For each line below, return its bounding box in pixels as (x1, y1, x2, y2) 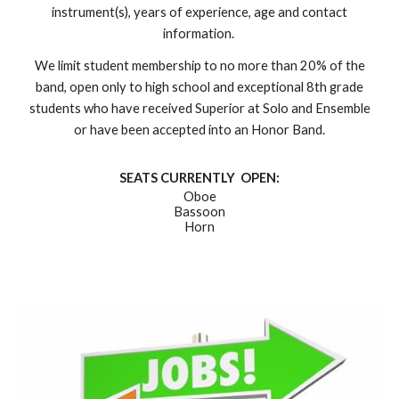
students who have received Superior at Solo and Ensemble (28, 101, 370, 117)
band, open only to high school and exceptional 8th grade (36, 79, 363, 95)
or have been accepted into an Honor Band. (74, 122, 325, 138)
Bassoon (174, 204, 225, 220)
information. (162, 26, 237, 42)
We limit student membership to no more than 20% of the (34, 58, 365, 74)
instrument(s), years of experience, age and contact (52, 4, 347, 20)
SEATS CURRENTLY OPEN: (119, 170, 280, 186)
